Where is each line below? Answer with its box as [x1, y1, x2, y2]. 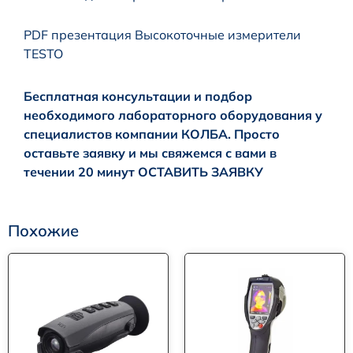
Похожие [8, 220, 79, 240]
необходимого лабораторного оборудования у [24, 106, 322, 123]
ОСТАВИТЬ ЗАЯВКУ [138, 163, 263, 180]
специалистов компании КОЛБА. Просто [24, 125, 280, 142]
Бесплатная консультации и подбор [24, 87, 252, 104]
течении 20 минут [24, 163, 138, 180]
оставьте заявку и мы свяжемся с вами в [24, 144, 277, 161]
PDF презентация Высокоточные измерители [24, 26, 301, 43]
